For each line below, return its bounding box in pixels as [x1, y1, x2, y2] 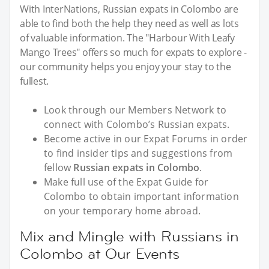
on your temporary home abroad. [44, 204, 201, 217]
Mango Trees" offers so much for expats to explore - [20, 45, 247, 59]
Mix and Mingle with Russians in [20, 226, 239, 246]
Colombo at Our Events [20, 244, 180, 263]
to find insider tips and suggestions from [44, 146, 233, 160]
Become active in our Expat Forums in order [44, 131, 248, 145]
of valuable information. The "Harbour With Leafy [20, 31, 235, 44]
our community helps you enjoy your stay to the [20, 59, 231, 73]
